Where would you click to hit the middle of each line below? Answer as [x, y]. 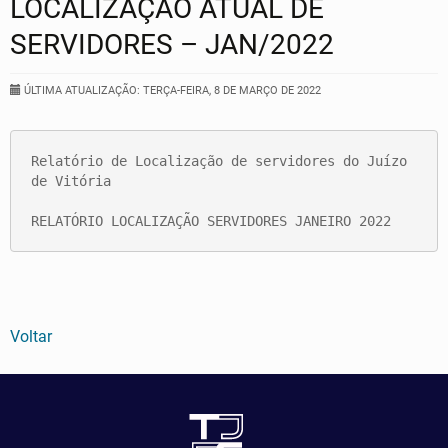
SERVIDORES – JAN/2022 [172, 44]
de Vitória [71, 181]
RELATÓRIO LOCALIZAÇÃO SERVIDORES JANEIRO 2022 [211, 221]
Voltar [31, 336]
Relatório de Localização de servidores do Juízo [219, 161]
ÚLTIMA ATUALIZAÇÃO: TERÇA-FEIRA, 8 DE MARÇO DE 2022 [171, 90]
